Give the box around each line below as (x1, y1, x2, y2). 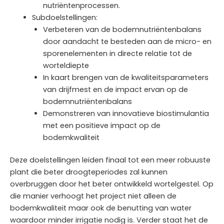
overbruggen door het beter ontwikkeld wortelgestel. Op (10, 179, 213, 189)
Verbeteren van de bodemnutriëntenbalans (42, 24, 201, 34)
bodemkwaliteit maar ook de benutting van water (10, 203, 191, 213)
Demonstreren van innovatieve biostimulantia (42, 108, 209, 118)
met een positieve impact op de (42, 120, 160, 130)
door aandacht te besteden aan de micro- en (42, 36, 211, 46)
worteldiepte (42, 60, 89, 70)
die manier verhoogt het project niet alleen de (10, 191, 176, 201)
